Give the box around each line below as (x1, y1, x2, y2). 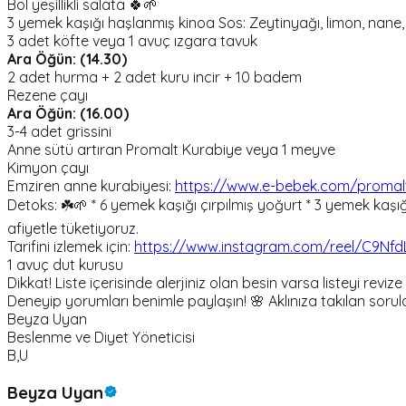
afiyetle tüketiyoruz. (7, 219, 139, 238)
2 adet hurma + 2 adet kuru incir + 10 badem (7, 68, 302, 87)
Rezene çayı (7, 86, 88, 105)
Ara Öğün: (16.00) (7, 104, 129, 123)
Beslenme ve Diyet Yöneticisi (7, 328, 195, 347)
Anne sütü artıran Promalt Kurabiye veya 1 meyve (7, 140, 335, 159)
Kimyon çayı (7, 159, 89, 178)
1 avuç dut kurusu (7, 256, 123, 275)
